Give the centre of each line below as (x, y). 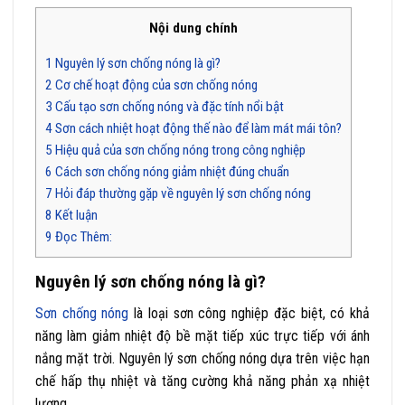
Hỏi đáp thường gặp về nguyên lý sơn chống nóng (182, 194)
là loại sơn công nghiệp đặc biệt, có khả (250, 313)
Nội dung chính (193, 28)
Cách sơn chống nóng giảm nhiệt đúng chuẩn (171, 172)
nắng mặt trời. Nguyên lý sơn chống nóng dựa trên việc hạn (202, 358)
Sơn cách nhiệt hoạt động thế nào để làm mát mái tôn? (197, 129)
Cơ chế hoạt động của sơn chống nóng (155, 85)
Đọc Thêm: (84, 237)
